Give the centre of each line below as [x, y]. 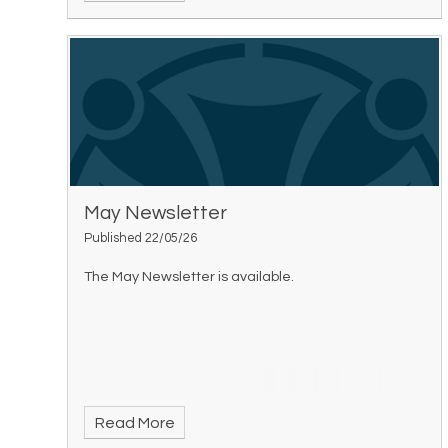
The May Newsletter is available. [189, 276]
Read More [134, 422]
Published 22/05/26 [141, 238]
